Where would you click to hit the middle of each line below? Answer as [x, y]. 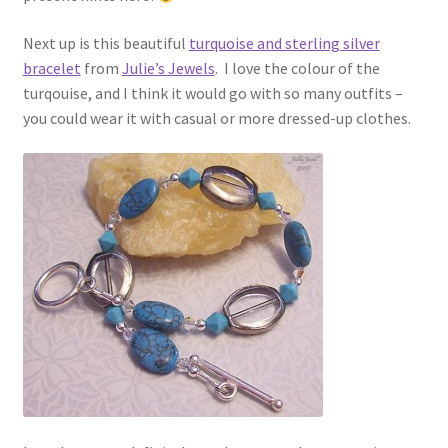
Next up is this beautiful [105, 42]
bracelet [51, 67]
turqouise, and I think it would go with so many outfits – [212, 92]
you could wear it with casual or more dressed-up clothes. [216, 117]
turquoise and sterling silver [284, 42]
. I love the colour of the [297, 67]
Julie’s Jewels [168, 67]
